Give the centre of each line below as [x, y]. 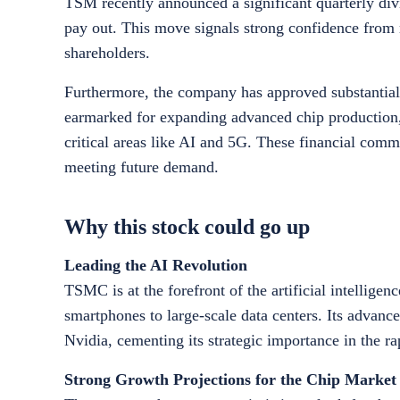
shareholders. [107, 53]
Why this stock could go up [187, 227]
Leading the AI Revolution [156, 265]
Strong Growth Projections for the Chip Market [230, 379]
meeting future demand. [142, 167]
